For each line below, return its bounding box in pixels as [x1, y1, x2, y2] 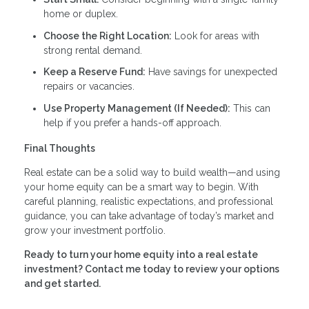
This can [230, 102, 270, 114]
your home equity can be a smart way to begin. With [24, 181, 259, 193]
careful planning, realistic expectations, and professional [24, 196, 273, 208]
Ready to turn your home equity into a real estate [24, 249, 258, 261]
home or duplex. [43, 8, 118, 20]
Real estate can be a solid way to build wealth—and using [24, 167, 280, 179]
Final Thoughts [24, 143, 95, 154]
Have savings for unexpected [146, 66, 277, 78]
